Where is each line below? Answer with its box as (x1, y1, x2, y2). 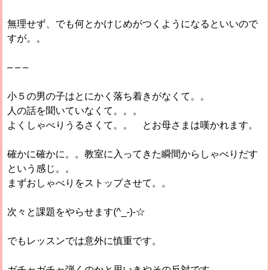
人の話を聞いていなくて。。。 (7, 105, 143, 116)
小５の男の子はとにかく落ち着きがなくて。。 (7, 90, 210, 101)
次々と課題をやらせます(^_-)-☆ (7, 206, 146, 217)
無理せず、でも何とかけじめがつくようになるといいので (7, 18, 259, 29)
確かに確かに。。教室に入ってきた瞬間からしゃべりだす (7, 148, 259, 159)
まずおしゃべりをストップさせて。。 (7, 177, 172, 188)
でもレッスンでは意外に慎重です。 (7, 235, 162, 246)
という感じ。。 (7, 163, 75, 174)
